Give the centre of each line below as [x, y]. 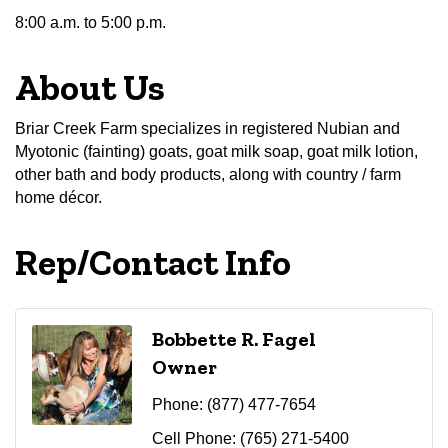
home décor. [58, 197]
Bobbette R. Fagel [234, 338]
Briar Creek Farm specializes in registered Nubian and [207, 128]
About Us [90, 87]
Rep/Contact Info [153, 262]
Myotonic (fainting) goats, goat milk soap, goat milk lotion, [216, 151]
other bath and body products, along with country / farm [208, 174]
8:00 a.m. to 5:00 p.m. [90, 22]
